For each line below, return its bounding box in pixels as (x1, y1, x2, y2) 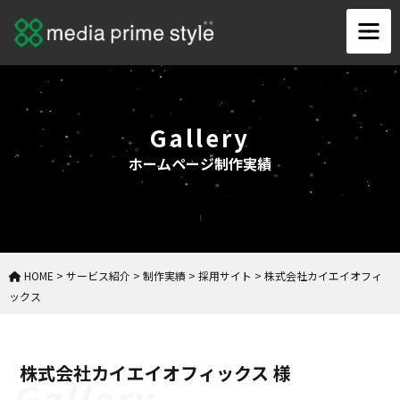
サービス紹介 (66, 268, 130, 283)
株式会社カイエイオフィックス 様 (20, 360, 292, 386)
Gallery (150, 120, 250, 154)
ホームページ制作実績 (129, 152, 271, 174)
